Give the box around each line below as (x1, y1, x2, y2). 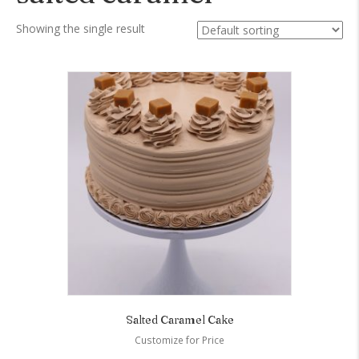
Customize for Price (135, 333, 224, 348)
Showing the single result (16, 21, 145, 37)
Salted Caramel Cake (125, 313, 234, 328)
